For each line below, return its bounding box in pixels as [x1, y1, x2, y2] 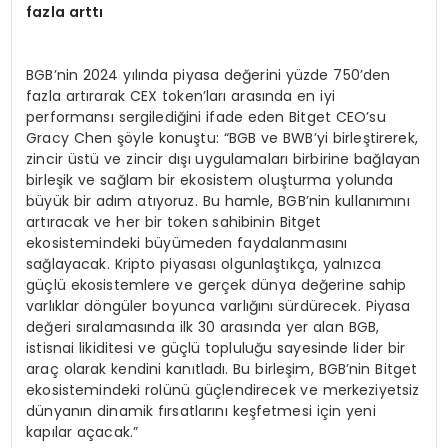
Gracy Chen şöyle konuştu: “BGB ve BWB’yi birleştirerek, [26, 128, 418, 149]
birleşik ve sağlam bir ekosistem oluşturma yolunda [26, 170, 394, 191]
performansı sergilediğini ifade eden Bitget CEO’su [26, 107, 386, 128]
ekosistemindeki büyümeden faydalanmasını [26, 233, 348, 254]
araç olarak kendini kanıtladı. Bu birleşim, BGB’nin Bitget [26, 359, 418, 380]
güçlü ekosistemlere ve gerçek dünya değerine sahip [26, 275, 407, 296]
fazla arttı [26, 2, 104, 23]
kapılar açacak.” [26, 422, 139, 443]
